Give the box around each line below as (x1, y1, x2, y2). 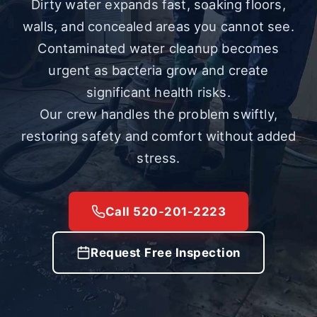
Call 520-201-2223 (105, 204, 226, 219)
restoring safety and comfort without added (21, 128, 296, 144)
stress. (137, 150, 180, 166)
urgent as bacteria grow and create (48, 62, 269, 78)
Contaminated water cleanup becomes (38, 40, 279, 56)
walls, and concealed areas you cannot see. (23, 18, 294, 34)
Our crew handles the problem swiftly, (40, 106, 277, 122)
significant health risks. (86, 84, 231, 100)
